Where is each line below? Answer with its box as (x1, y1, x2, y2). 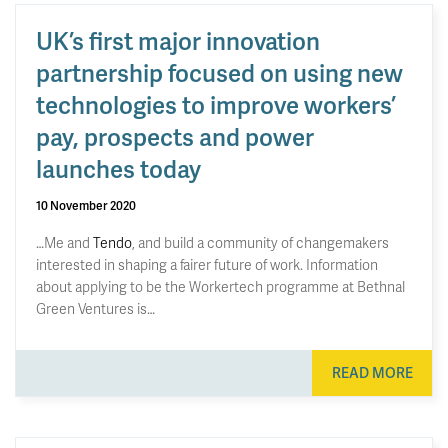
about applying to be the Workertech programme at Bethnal (36, 276, 405, 296)
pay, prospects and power (36, 119, 314, 153)
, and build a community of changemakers (132, 232, 389, 252)
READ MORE (331, 363, 413, 382)
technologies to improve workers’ (36, 87, 396, 121)
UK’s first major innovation (36, 23, 320, 57)
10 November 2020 (36, 196, 136, 214)
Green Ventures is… (36, 298, 155, 318)
